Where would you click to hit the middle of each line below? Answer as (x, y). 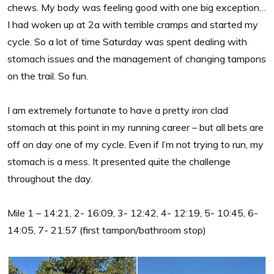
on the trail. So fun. (48, 76)
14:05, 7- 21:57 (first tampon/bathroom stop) (107, 230)
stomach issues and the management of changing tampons (137, 58)
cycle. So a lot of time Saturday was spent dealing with (127, 41)
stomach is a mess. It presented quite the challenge (119, 161)
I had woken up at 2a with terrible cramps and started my (133, 24)
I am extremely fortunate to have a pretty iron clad (118, 110)
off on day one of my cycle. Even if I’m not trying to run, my (135, 144)
